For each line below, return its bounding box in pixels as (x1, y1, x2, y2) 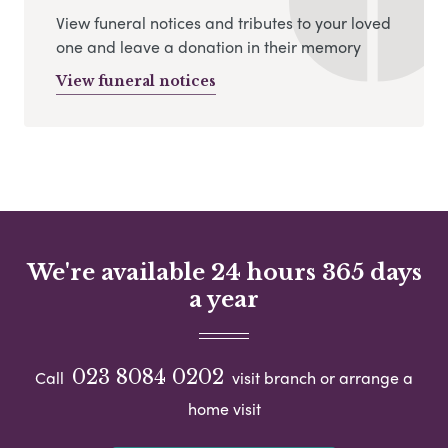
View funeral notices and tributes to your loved (56, 10, 391, 34)
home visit (187, 397, 261, 421)
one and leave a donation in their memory (56, 34, 361, 58)
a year (189, 285, 259, 313)
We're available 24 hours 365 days (26, 258, 422, 286)
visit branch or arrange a (228, 366, 413, 390)
